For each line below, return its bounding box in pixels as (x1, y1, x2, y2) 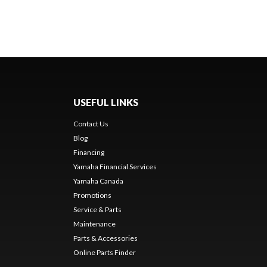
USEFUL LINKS (73, 96, 138, 108)
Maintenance (73, 219, 116, 228)
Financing (73, 147, 104, 157)
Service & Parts (73, 204, 122, 214)
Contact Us (73, 119, 108, 128)
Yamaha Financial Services (73, 162, 157, 171)
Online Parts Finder (73, 247, 136, 257)
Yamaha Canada (73, 176, 123, 185)
